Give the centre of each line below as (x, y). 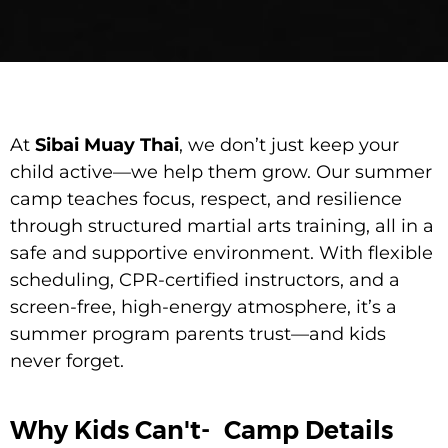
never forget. (67, 360)
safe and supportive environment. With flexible (221, 252)
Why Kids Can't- (110, 429)
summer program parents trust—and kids (198, 333)
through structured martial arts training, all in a (222, 225)
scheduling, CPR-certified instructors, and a (205, 279)
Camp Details (308, 429)
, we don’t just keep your (289, 144)
